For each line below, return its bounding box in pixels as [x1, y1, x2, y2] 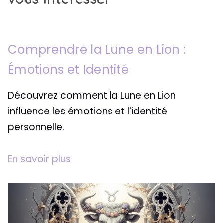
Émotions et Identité [8, 61, 129, 78]
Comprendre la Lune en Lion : [8, 41, 186, 58]
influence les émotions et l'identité [8, 105, 167, 118]
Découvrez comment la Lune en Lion [8, 89, 176, 103]
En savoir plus [8, 152, 71, 166]
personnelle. [8, 120, 64, 134]
